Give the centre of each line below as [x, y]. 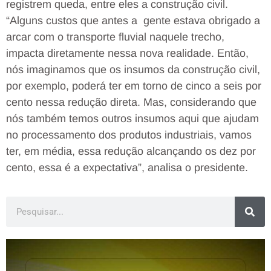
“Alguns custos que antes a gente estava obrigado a [133, 20]
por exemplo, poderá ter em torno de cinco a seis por [134, 86]
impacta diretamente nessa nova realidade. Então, [127, 53]
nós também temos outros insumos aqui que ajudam [132, 118]
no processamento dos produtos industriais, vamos [129, 135]
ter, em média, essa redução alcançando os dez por [131, 151]
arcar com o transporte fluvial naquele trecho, [115, 37]
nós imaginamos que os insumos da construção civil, [133, 69]
